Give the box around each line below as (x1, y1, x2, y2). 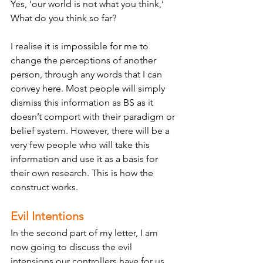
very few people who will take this (11, 139, 152, 150)
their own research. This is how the (11, 167, 156, 178)
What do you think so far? (11, 12, 119, 23)
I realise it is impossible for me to (11, 41, 151, 52)
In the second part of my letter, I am (11, 227, 160, 238)
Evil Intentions (11, 209, 84, 223)
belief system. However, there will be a (11, 125, 172, 136)
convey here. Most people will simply (11, 83, 167, 94)
